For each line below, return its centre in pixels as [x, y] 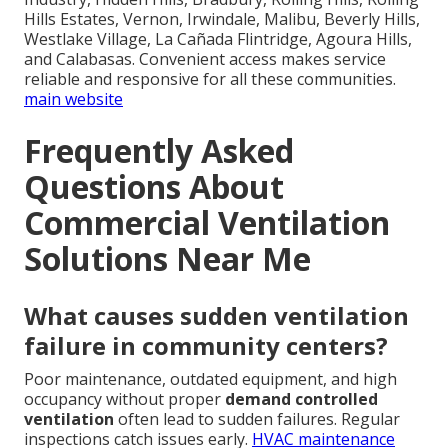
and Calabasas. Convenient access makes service [205, 58]
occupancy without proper [124, 398]
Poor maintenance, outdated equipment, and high [210, 378]
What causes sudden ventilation [216, 315]
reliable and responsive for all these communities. [210, 78]
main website [73, 98]
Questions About [154, 186]
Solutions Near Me [167, 258]
